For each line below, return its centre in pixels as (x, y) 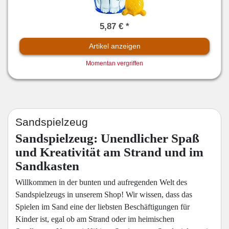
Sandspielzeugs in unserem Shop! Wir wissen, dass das (104, 195)
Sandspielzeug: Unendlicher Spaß (107, 139)
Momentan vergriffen (114, 63)
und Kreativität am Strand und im (109, 152)
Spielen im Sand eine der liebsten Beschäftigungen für (102, 207)
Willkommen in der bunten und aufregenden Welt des (101, 182)
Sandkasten (47, 166)
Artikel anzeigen (114, 46)
